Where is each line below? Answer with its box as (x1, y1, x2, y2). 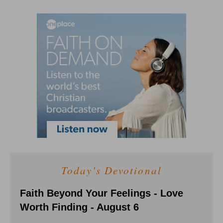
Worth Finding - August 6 (20, 201, 139, 213)
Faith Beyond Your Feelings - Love (20, 187, 183, 199)
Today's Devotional (61, 163, 162, 177)
